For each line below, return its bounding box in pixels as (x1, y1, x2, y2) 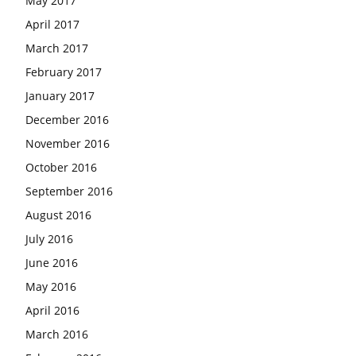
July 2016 (25, 230, 73, 246)
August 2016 (25, 207, 91, 222)
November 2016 (25, 135, 110, 151)
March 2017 (25, 40, 88, 56)
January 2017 (25, 87, 95, 103)
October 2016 (25, 159, 97, 175)
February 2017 (25, 64, 102, 79)
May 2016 (25, 278, 76, 294)
